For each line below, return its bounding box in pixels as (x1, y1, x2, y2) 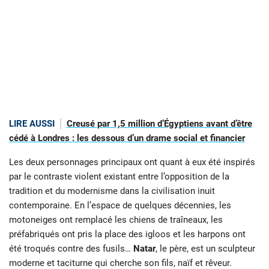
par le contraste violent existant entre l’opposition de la (9, 171, 229, 183)
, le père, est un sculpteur (156, 243, 255, 255)
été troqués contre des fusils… (9, 243, 133, 255)
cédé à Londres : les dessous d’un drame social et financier (9, 132, 245, 144)
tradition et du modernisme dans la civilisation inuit (9, 186, 215, 197)
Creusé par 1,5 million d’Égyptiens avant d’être (66, 118, 252, 129)
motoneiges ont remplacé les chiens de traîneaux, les (9, 214, 223, 226)
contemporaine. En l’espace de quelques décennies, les (9, 200, 231, 211)
